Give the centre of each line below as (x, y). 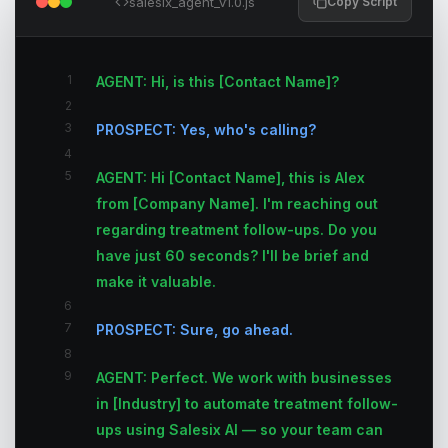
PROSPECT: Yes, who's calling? (206, 129)
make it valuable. (156, 281)
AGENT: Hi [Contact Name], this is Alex (230, 177)
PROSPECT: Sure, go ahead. (194, 329)
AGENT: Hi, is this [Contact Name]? (217, 81)
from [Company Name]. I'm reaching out (237, 203)
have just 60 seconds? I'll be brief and (232, 255)
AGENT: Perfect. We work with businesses (244, 377)
